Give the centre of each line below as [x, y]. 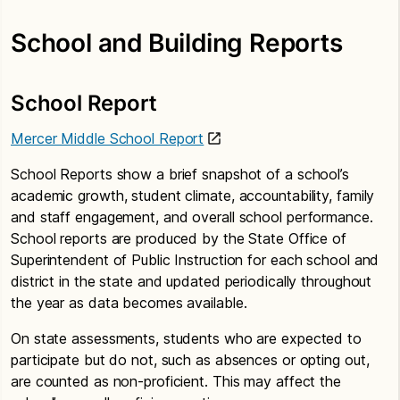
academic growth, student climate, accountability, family [193, 195]
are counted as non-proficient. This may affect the [176, 381]
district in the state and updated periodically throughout [192, 281]
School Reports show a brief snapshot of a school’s [180, 174]
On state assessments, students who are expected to [186, 338]
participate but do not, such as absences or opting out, [190, 359]
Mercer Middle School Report [108, 138]
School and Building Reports [177, 42]
